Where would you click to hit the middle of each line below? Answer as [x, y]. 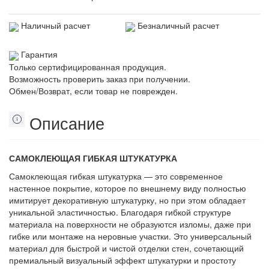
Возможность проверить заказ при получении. [100, 78]
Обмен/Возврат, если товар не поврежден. [93, 90]
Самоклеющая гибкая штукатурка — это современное [116, 176]
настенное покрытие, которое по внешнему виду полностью [128, 188]
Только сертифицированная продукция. [88, 66]
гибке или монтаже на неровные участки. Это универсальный [130, 236]
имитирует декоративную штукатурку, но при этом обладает [127, 200]
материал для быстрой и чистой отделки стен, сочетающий [126, 248]
